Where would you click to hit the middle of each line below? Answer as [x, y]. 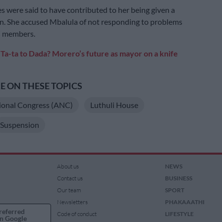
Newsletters [73, 202]
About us [68, 166]
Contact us [70, 178]
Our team [69, 190]
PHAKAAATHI [185, 202]
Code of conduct [77, 214]
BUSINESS [178, 178]
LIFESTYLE [179, 214]
